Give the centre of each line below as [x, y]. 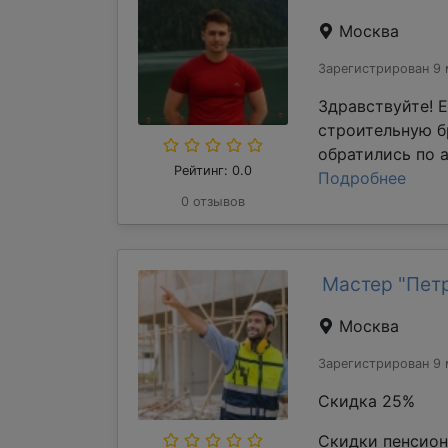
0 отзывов [213, 201]
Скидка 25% [366, 401]
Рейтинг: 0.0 [213, 170]
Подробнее [362, 178]
